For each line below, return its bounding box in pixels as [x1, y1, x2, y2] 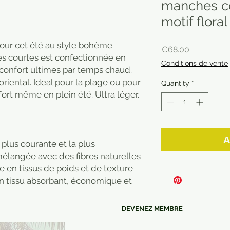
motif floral [161, 14, 227, 30]
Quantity [161, 79, 189, 88]
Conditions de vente [161, 59, 228, 68]
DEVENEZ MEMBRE [122, 205, 183, 213]
